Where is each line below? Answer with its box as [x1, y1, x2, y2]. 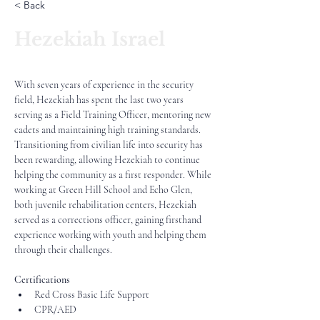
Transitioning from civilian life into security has [14, 139, 205, 151]
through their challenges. [14, 244, 112, 256]
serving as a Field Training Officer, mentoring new [14, 109, 213, 121]
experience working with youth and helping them [14, 229, 209, 241]
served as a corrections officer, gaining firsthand [14, 214, 204, 226]
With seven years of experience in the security [14, 79, 196, 91]
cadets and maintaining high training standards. [14, 124, 203, 136]
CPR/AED [34, 304, 76, 316]
